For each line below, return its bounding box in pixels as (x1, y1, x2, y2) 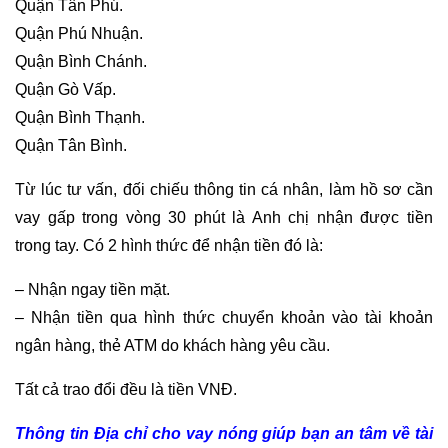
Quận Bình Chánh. (15, 53, 147, 71)
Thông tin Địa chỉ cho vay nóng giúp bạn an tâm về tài (15, 425, 433, 443)
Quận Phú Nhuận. (15, 25, 143, 43)
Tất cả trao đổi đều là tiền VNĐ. (15, 381, 237, 399)
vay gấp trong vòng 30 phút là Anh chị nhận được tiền (15, 209, 433, 227)
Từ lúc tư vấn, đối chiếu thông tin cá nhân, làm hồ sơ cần (15, 181, 433, 199)
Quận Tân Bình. (15, 137, 127, 155)
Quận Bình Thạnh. (15, 109, 145, 127)
